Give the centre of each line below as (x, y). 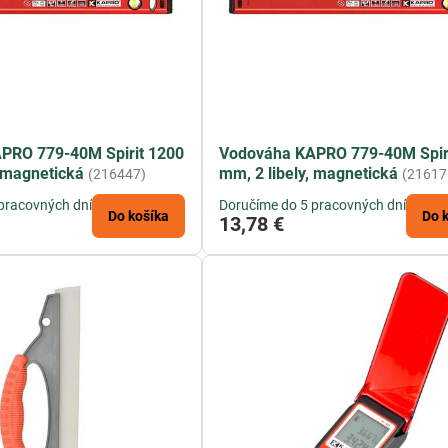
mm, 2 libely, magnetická (309, 174)
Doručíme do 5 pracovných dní (313, 205)
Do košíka (139, 216)
